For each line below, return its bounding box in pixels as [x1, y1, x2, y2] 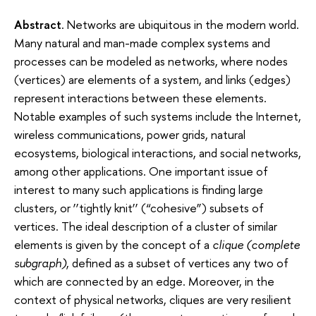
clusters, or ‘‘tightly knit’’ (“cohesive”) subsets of [14, 199, 264, 216]
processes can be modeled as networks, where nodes [14, 52, 288, 69]
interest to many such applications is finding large [14, 181, 263, 197]
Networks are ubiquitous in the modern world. [67, 16, 299, 32]
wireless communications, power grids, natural [14, 126, 245, 142]
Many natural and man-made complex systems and [14, 34, 270, 51]
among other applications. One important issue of [14, 162, 268, 179]
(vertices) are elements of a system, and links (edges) [14, 71, 291, 87]
